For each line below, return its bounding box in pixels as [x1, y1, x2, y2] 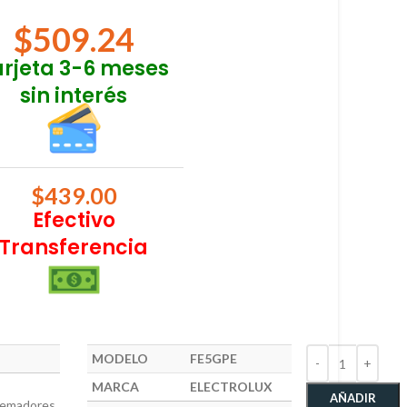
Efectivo [32, 206, 115, 235]
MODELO [92, 351, 149, 367]
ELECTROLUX [190, 379, 273, 395]
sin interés [20, 82, 128, 110]
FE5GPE [190, 351, 238, 367]
